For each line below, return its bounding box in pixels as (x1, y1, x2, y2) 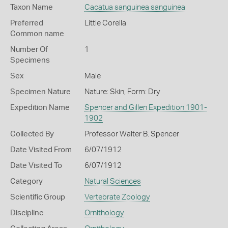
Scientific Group (10, 193, 65, 201)
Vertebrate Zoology (84, 193, 150, 201)
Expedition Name (10, 103, 70, 111)
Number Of (10, 45, 48, 53)
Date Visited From (10, 146, 72, 154)
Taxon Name (10, 3, 53, 11)
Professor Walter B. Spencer (84, 130, 179, 138)
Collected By (10, 130, 54, 138)
